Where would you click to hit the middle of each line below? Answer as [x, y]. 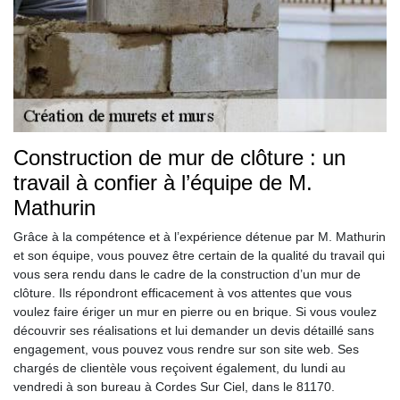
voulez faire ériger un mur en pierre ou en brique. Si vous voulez [195, 312]
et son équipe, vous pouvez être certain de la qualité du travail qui [199, 256]
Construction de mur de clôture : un [179, 158]
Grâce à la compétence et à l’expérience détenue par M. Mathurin [200, 237]
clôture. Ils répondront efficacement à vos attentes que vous [183, 293]
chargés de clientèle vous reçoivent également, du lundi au [179, 368]
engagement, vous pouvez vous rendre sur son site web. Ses [186, 350]
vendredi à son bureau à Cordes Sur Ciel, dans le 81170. [174, 387]
